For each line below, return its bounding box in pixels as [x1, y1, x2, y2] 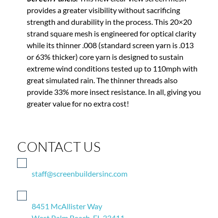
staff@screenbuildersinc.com [32, 163, 127, 173]
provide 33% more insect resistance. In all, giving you [27, 82, 201, 91]
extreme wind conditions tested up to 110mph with [27, 58, 198, 68]
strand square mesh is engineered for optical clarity [27, 23, 196, 33]
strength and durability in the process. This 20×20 [27, 12, 192, 21]
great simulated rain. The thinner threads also [27, 70, 178, 80]
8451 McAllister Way [32, 196, 102, 206]
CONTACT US [17, 133, 101, 150]
